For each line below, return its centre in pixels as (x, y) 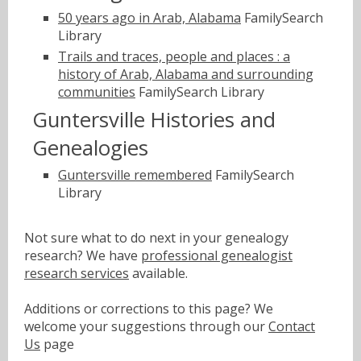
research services (77, 274)
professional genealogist (217, 256)
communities (97, 92)
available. (158, 274)
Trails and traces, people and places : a (174, 57)
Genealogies (90, 147)
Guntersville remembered (135, 174)
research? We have (83, 256)
